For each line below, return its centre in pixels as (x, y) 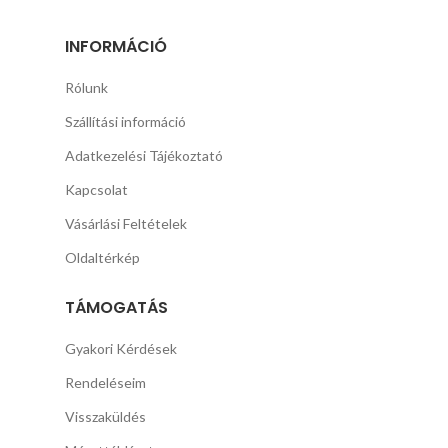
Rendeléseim (106, 383)
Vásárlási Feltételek (126, 224)
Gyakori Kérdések (121, 349)
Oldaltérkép (103, 258)
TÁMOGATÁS (117, 308)
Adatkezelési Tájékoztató (144, 156)
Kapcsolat (97, 190)
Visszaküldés (106, 417)
